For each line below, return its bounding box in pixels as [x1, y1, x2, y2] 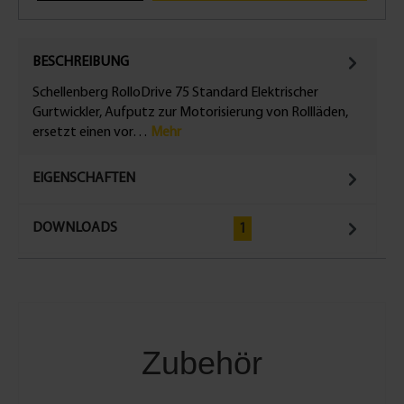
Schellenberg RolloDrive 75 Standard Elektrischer [32, 85, 318, 100]
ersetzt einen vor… [32, 124, 151, 140]
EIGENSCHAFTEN [32, 171, 135, 187]
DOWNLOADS [32, 221, 117, 236]
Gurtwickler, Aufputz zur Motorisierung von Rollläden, [32, 105, 348, 120]
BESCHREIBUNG [32, 55, 129, 70]
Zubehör [142, 344, 262, 381]
